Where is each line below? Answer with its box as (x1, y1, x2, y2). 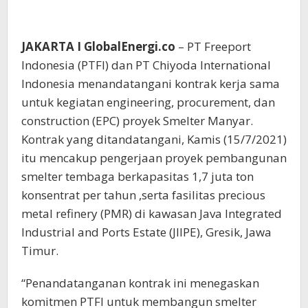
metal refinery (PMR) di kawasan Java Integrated (21, 206, 282, 221)
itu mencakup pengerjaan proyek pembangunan (21, 150, 287, 166)
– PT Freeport (175, 38, 251, 54)
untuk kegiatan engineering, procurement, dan (21, 94, 275, 110)
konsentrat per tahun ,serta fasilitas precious (21, 187, 265, 203)
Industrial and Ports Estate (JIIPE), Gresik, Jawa (21, 224, 272, 240)
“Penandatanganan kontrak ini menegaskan (21, 275, 259, 291)
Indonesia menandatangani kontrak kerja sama (21, 76, 280, 91)
